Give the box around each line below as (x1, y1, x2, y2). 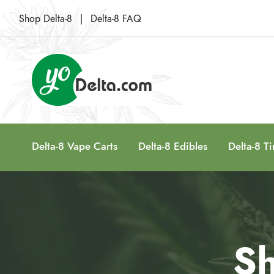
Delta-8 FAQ (91, 12, 141, 26)
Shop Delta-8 (19, 12, 72, 26)
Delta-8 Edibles (138, 139, 207, 154)
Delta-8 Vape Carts (32, 139, 117, 154)
